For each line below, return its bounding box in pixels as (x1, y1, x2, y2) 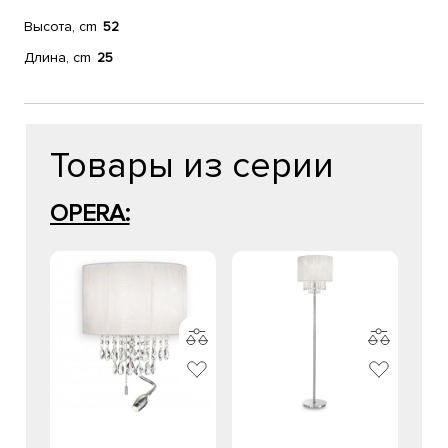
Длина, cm (24, 49, 91, 66)
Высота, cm (24, 18, 97, 35)
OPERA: (50, 199, 130, 228)
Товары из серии (50, 144, 334, 188)
